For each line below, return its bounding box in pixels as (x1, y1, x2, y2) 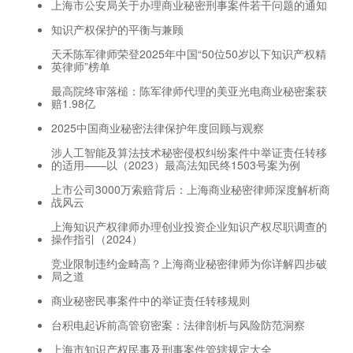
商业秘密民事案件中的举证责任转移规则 (51, 292, 250, 308)
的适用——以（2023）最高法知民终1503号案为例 (51, 156, 300, 173)
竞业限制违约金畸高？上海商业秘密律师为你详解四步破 (51, 255, 327, 271)
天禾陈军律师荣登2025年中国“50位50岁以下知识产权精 (51, 45, 326, 61)
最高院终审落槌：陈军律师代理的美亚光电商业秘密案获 (51, 82, 327, 98)
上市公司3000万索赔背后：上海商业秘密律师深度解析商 (51, 180, 330, 197)
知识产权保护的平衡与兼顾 (51, 20, 184, 37)
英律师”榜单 (51, 58, 110, 74)
